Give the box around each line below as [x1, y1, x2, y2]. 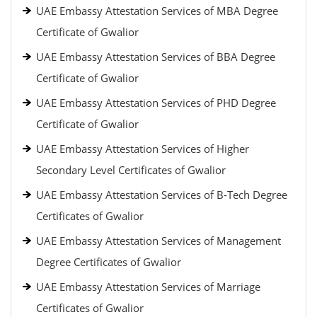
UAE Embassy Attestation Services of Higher [36, 142, 249, 156]
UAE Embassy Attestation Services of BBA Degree [36, 50, 275, 64]
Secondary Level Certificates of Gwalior [36, 163, 226, 177]
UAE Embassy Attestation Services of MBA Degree [36, 4, 278, 18]
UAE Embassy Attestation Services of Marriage [36, 279, 260, 294]
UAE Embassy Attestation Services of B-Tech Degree [36, 188, 287, 202]
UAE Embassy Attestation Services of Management [36, 234, 281, 248]
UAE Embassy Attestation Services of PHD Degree [36, 96, 276, 110]
